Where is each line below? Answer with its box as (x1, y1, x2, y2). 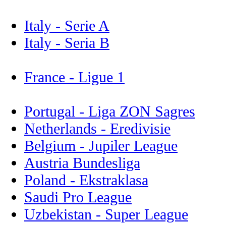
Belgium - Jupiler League (24, 137, 178, 154)
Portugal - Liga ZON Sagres (24, 102, 195, 120)
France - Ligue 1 (24, 68, 125, 85)
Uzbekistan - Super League (24, 205, 188, 222)
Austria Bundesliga (24, 154, 140, 171)
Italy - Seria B (24, 34, 109, 51)
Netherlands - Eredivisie (24, 120, 171, 137)
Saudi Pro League (24, 188, 132, 205)
